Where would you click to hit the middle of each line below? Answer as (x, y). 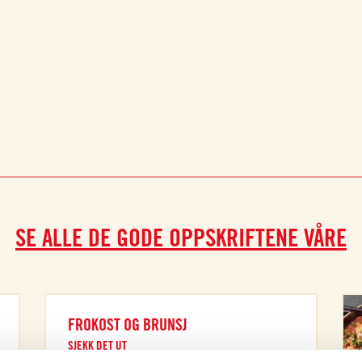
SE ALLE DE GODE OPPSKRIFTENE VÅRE (181, 237)
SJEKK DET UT (98, 345)
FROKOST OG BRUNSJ (128, 324)
